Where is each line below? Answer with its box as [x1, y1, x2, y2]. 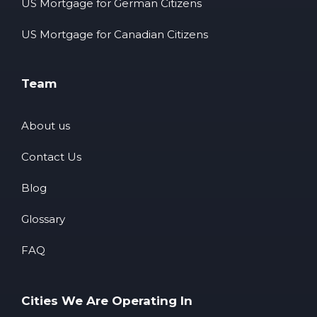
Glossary [21, 212, 65, 226]
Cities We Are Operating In [21, 293, 192, 308]
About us [21, 118, 70, 132]
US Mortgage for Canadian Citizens [21, 27, 208, 41]
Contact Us [21, 149, 81, 163]
